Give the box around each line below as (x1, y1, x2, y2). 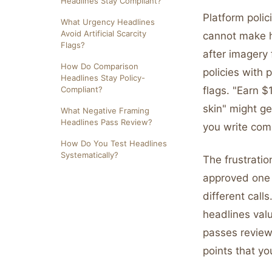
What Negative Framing (61, 106, 149, 115)
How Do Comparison (61, 61, 138, 71)
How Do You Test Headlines (61, 138, 167, 148)
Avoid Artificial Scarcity (61, 29, 146, 38)
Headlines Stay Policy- (61, 73, 145, 83)
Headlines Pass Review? (61, 117, 152, 127)
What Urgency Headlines (61, 17, 155, 27)
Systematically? (61, 150, 118, 160)
